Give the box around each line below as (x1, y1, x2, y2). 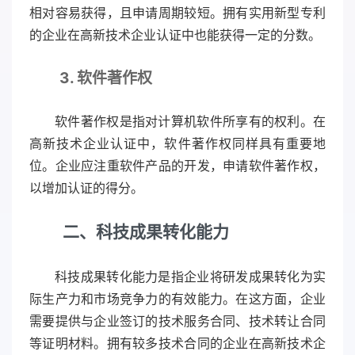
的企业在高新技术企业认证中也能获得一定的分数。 (29, 27, 321, 44)
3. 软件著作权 (59, 69, 152, 88)
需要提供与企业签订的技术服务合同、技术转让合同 (29, 313, 326, 330)
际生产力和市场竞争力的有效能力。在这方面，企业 (29, 291, 326, 307)
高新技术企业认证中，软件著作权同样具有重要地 (29, 136, 326, 152)
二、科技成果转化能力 (63, 222, 229, 242)
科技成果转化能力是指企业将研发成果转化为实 (55, 269, 326, 285)
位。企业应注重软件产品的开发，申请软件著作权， (29, 158, 326, 174)
